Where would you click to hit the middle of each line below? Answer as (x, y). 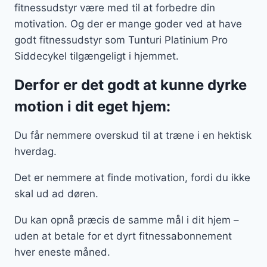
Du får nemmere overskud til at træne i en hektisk (133, 136)
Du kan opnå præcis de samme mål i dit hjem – (127, 220)
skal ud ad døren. (58, 194)
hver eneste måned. (64, 252)
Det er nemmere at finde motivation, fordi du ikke (132, 178)
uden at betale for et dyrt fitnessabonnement (123, 236)
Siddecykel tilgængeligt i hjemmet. (98, 56)
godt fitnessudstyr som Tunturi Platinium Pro (121, 40)
